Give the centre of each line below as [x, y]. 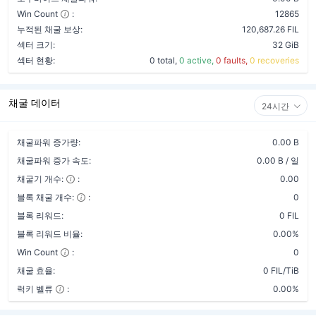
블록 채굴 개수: [45, 197]
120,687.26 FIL [271, 29]
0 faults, [233, 60]
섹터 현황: [36, 60]
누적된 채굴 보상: [50, 29]
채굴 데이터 [35, 103]
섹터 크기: [36, 45]
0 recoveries [274, 60]
